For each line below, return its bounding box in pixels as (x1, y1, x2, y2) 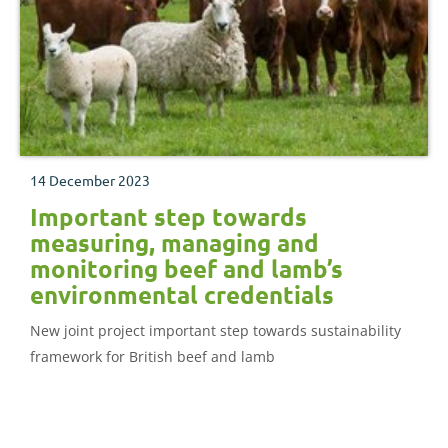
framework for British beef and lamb (30, 346, 275, 366)
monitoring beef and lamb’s (30, 252, 343, 284)
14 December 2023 (30, 170, 150, 189)
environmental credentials (30, 278, 334, 310)
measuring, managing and (30, 226, 319, 258)
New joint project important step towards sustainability (30, 320, 401, 340)
